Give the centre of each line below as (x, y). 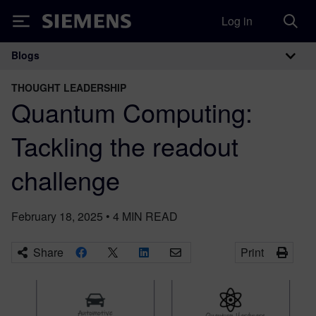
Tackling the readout (125, 146)
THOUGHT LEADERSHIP (69, 87)
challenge (66, 180)
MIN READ (150, 216)
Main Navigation (98, 70)
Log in (237, 21)
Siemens (66, 24)
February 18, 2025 (57, 216)
